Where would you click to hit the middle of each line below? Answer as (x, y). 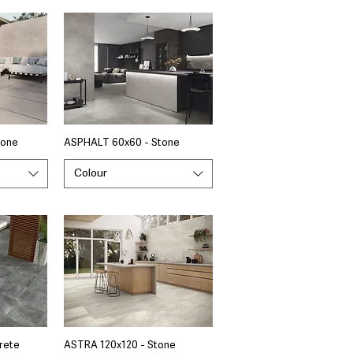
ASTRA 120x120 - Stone (119, 345)
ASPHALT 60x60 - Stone (121, 143)
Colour (90, 173)
